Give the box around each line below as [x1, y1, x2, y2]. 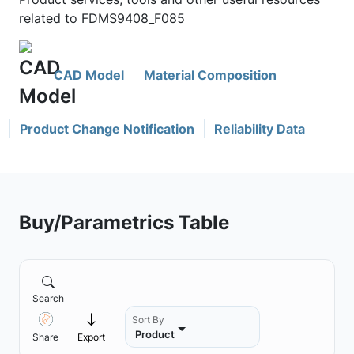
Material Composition [144, 67, 277, 83]
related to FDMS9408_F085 [19, 10, 185, 26]
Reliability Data [214, 121, 305, 137]
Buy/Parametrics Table [19, 210, 229, 234]
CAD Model [54, 67, 124, 83]
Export [77, 331, 105, 343]
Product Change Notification [20, 121, 194, 137]
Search [32, 292, 64, 304]
